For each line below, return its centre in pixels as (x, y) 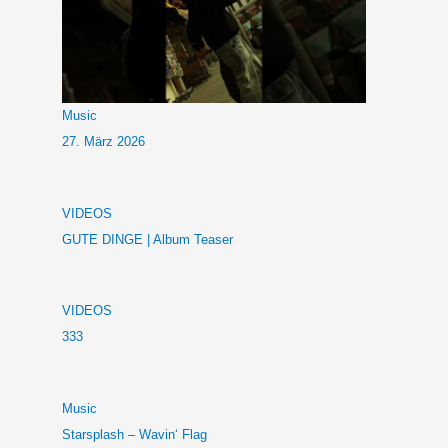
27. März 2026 (103, 142)
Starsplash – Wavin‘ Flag (136, 434)
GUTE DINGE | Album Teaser (147, 239)
